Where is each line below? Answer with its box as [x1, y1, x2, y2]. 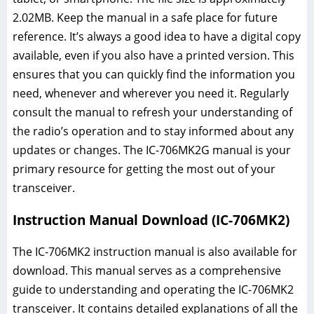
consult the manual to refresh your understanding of [13, 104, 292, 120]
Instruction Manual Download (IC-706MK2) [13, 211, 289, 229]
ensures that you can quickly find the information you [13, 66, 295, 82]
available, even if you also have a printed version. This [13, 47, 294, 63]
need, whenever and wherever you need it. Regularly [13, 85, 289, 101]
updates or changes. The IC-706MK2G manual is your [13, 142, 291, 158]
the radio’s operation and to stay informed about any [13, 123, 294, 139]
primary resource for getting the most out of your [13, 161, 275, 177]
